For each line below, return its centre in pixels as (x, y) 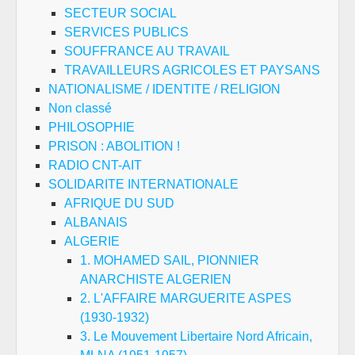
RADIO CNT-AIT (95, 165)
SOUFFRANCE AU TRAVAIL (147, 51)
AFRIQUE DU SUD (119, 203)
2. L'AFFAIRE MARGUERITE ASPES (186, 298)
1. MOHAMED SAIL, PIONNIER (170, 260)
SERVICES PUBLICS (126, 32)
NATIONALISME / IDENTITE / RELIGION (164, 89)
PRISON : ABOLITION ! (114, 146)
